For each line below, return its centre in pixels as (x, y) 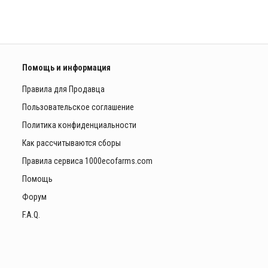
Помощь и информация (66, 67)
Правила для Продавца (63, 89)
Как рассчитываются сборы (71, 143)
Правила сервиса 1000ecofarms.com (87, 161)
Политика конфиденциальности (79, 125)
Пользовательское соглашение (78, 107)
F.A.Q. (31, 214)
